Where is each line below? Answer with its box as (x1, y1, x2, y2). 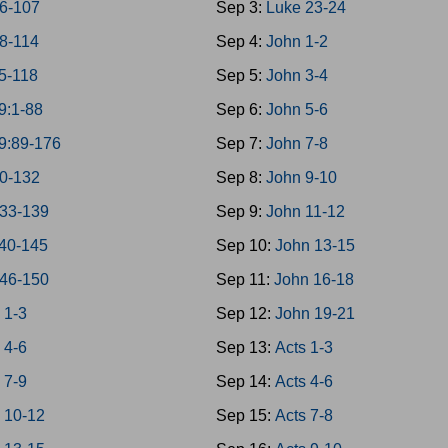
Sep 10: (215, 237, 275, 254)
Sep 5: (215, 67, 266, 84)
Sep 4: (215, 33, 266, 50)
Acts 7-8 (274, 407, 333, 424)
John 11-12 (265, 203, 345, 220)
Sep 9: (215, 203, 266, 220)
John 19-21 (274, 305, 355, 322)
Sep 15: (215, 407, 275, 424)
